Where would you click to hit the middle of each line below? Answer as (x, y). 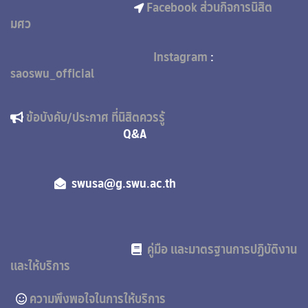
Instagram (182, 57)
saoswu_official (52, 74)
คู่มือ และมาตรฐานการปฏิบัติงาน (222, 250)
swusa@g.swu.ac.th (180, 184)
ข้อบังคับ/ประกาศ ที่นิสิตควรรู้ (107, 118)
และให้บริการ (40, 266)
